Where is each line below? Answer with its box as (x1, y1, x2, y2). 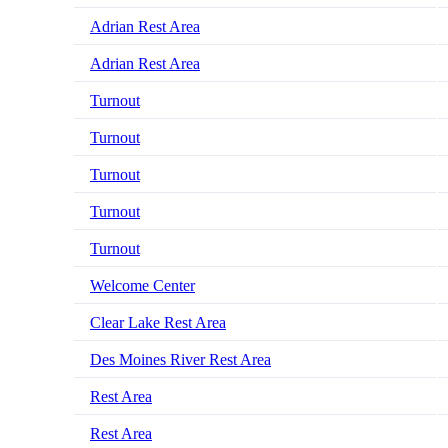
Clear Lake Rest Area (90, 314, 226, 332)
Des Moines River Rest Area (90, 351, 271, 369)
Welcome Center (90, 277, 195, 295)
